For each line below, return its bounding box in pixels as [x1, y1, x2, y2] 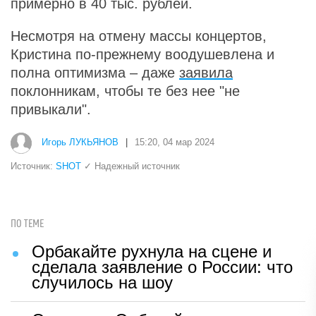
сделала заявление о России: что [32, 257, 293, 276]
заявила [179, 64, 233, 80]
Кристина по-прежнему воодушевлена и [11, 46, 274, 62]
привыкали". [11, 101, 91, 117]
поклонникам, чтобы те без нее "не [11, 83, 240, 99]
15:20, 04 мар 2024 [135, 137, 214, 148]
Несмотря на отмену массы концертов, [11, 28, 267, 44]
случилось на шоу [32, 272, 173, 292]
